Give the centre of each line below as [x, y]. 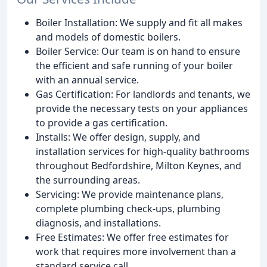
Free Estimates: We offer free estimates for [132, 237]
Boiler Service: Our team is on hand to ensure [138, 51]
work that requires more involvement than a [136, 251]
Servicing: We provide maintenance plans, [130, 194]
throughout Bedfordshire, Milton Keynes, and [139, 165]
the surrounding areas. [88, 180]
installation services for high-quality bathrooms [143, 151]
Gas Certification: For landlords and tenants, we [143, 94]
